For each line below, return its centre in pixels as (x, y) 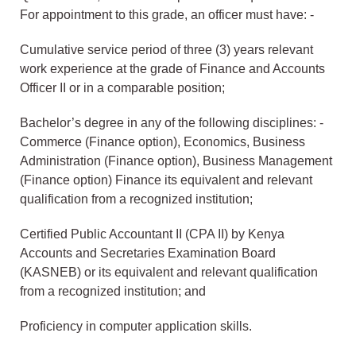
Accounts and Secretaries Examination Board (148, 253)
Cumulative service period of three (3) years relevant (166, 50)
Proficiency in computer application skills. (136, 327)
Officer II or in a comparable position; (122, 88)
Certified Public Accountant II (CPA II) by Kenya (152, 234)
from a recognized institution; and (113, 292)
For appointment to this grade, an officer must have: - (167, 15)
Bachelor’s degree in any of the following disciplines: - (172, 123)
